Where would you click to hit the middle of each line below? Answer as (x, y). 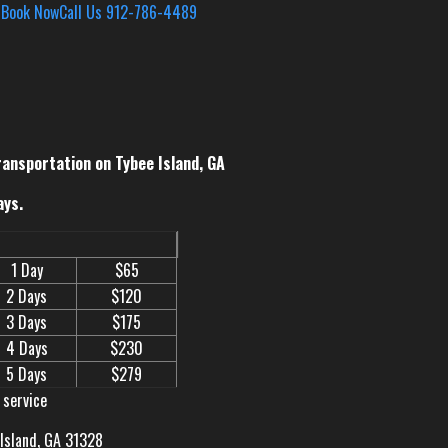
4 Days (26, 348)
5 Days (26, 374)
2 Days (26, 296)
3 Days (26, 322)
